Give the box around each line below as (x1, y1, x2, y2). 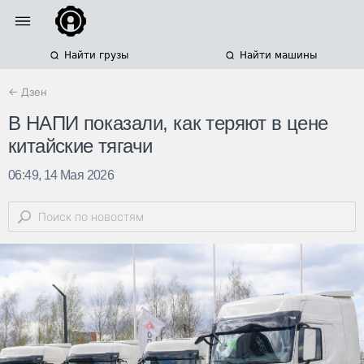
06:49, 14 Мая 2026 (8, 168, 115, 183)
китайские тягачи (8, 135, 153, 158)
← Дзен (8, 85, 47, 98)
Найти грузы (63, 50, 128, 61)
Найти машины (239, 50, 317, 61)
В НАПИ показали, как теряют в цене (8, 112, 328, 135)
